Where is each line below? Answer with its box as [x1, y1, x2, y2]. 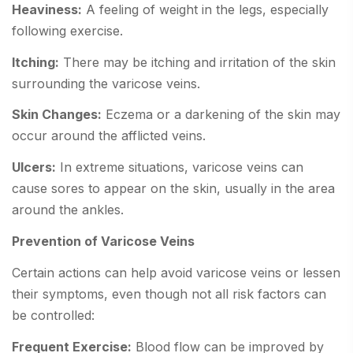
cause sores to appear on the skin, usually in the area [12, 180, 335, 197]
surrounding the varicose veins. [12, 75, 200, 91]
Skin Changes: [12, 106, 102, 123]
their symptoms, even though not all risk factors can [12, 285, 326, 302]
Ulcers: [12, 159, 56, 176]
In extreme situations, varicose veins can [56, 159, 303, 176]
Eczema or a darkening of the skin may [102, 106, 340, 123]
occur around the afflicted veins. [12, 128, 206, 144]
